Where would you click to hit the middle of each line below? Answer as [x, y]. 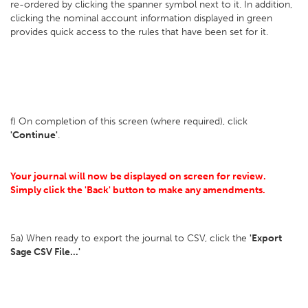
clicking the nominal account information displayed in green [141, 18]
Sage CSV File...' [46, 252]
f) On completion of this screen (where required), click [129, 121]
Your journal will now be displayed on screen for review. [138, 176]
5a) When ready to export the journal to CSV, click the [130, 238]
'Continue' [34, 135]
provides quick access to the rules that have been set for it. [139, 32]
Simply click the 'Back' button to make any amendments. [139, 190]
